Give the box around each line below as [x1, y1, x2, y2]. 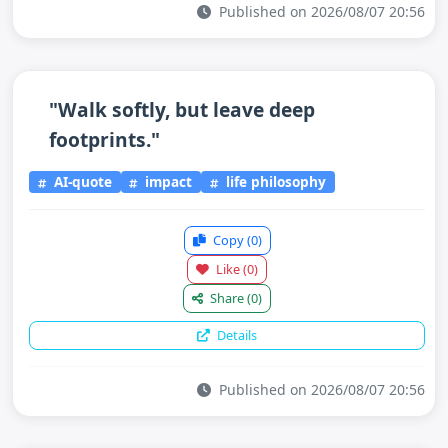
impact [141, 172, 193, 192]
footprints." [49, 125, 160, 153]
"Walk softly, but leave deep [49, 95, 315, 123]
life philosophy [222, 172, 327, 192]
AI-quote [49, 172, 112, 192]
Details [214, 326, 257, 344]
